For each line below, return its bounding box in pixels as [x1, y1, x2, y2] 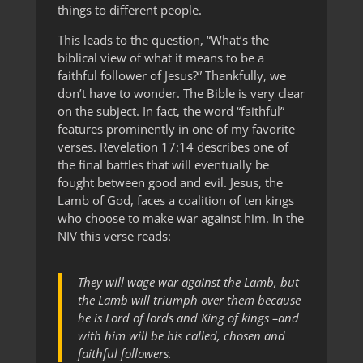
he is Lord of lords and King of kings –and [77, 310, 299, 327]
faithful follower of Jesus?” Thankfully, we [57, 67, 286, 84]
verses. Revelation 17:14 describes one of [57, 139, 288, 156]
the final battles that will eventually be [57, 156, 269, 173]
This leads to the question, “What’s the [57, 32, 269, 49]
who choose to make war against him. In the [57, 210, 304, 227]
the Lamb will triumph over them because [77, 292, 301, 309]
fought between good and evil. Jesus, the [57, 174, 283, 191]
